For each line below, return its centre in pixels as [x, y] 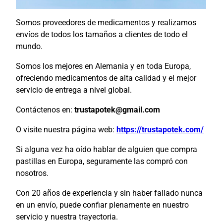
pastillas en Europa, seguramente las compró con [102, 162]
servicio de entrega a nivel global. [74, 90]
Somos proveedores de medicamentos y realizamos [106, 23]
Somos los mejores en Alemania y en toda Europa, [103, 66]
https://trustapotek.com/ [160, 130]
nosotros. [32, 173]
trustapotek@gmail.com [117, 110]
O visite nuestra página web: [66, 130]
